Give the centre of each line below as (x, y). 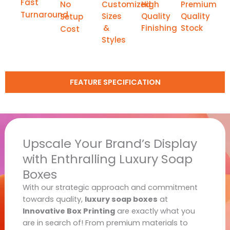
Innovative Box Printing (69, 211)
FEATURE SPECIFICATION (115, 82)
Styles (114, 40)
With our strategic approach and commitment (110, 187)
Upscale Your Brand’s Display (110, 143)
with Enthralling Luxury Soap (107, 159)
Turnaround (44, 15)
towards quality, (53, 199)
